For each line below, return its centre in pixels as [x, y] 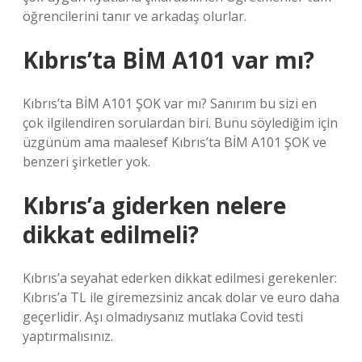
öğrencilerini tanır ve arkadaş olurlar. [135, 16]
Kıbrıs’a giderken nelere [154, 205]
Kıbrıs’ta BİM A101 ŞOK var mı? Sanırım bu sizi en [170, 103]
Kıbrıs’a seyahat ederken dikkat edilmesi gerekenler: [180, 278]
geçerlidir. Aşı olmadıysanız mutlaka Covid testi [163, 317]
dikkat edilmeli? [111, 234]
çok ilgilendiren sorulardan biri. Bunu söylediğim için [180, 123]
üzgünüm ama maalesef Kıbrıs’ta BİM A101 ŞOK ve [175, 142]
